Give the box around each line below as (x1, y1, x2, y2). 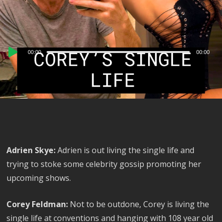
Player (6, 56, 30, 68)
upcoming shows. (6, 172, 71, 184)
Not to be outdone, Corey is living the (68, 199, 210, 210)
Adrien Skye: (6, 145, 56, 156)
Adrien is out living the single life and (55, 145, 195, 156)
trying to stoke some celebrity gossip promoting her (6, 159, 202, 170)
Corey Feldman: (6, 199, 68, 210)
